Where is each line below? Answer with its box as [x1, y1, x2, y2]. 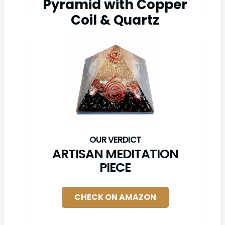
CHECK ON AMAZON [74, 191, 156, 203]
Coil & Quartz [71, 11, 159, 30]
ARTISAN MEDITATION [52, 145, 178, 163]
